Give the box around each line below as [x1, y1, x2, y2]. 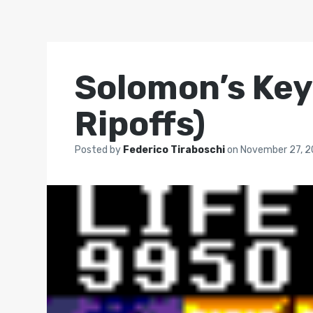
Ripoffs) [75, 104, 206, 144]
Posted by [75, 144, 124, 156]
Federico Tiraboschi [123, 144, 228, 156]
